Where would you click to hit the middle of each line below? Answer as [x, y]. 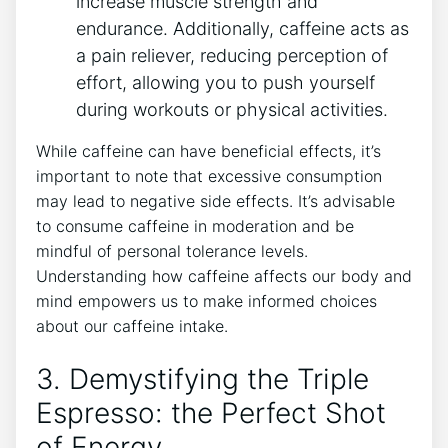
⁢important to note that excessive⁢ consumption [209, 175]
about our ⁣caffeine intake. [132, 325]
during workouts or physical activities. [232, 109]
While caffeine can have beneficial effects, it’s [208, 150]
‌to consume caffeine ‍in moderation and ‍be [195, 225]
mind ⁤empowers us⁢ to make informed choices [206, 300]
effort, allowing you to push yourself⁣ [225, 82]
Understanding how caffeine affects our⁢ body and [224, 275]
